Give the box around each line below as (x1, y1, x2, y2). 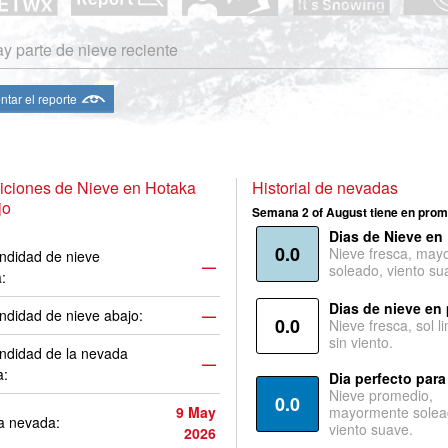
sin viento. (328, 332, 393, 352)
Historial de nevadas (251, 176, 398, 199)
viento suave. (328, 419, 413, 439)
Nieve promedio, (328, 385, 433, 405)
